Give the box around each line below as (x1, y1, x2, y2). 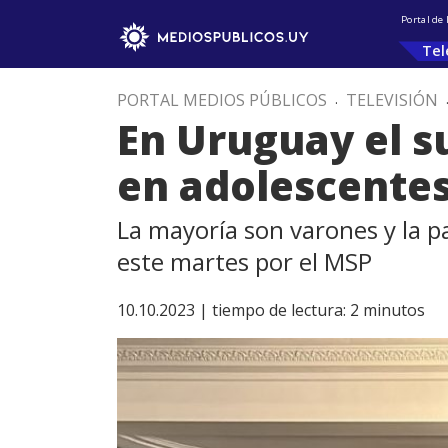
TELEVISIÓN (346, 89, 438, 111)
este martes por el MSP (117, 245, 372, 278)
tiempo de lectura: (212, 299, 346, 321)
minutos (363, 299, 425, 321)
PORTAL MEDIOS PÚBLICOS (117, 89, 327, 111)
